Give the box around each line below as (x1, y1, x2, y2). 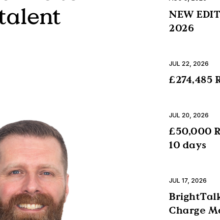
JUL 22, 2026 (169, 60, 209, 68)
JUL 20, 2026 (169, 111, 209, 119)
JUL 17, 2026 (169, 177, 207, 185)
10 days (169, 139, 207, 151)
